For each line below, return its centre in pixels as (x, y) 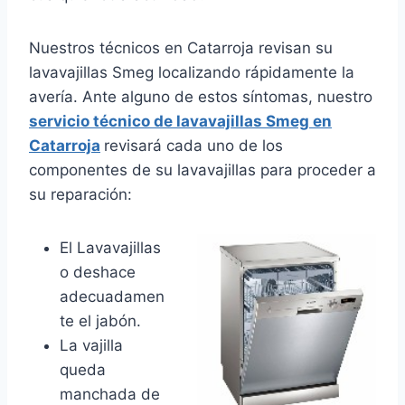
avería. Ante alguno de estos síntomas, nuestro (201, 97)
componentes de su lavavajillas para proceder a (202, 170)
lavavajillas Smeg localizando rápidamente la (192, 73)
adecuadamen (112, 297)
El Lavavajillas (110, 248)
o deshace (98, 273)
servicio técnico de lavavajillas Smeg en (180, 122)
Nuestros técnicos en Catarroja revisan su (181, 48)
